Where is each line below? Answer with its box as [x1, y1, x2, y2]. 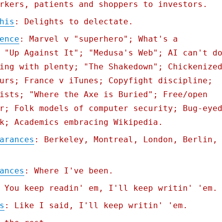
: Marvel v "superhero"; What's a [19, 34, 178, 44]
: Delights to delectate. [14, 17, 133, 27]
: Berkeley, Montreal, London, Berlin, [34, 135, 218, 145]
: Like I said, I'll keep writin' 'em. [4, 201, 188, 211]
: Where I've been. [24, 166, 113, 176]
